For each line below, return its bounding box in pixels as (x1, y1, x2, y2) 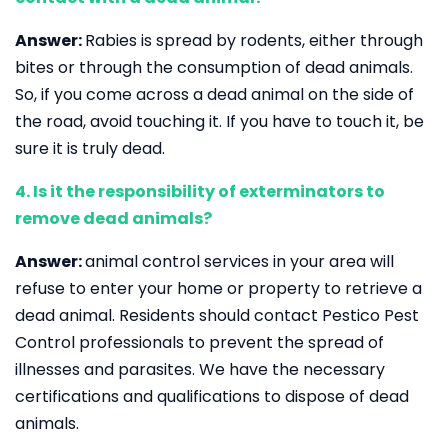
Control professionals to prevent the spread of (15, 331, 384, 354)
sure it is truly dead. (15, 137, 165, 160)
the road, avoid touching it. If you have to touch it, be (15, 110, 424, 133)
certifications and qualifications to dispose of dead (15, 385, 409, 408)
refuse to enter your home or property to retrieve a (15, 277, 422, 300)
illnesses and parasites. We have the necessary (15, 358, 385, 381)
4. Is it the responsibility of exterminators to (15, 180, 385, 203)
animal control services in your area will (85, 250, 394, 273)
